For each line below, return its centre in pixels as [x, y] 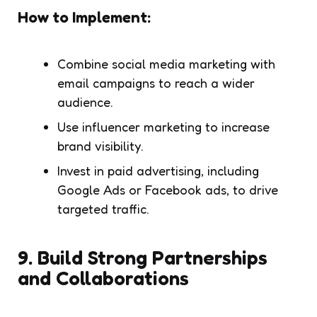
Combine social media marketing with [166, 63]
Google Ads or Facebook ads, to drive [168, 189]
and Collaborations [103, 278]
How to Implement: [84, 17]
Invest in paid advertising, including [158, 170]
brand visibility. [100, 145]
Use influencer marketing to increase [163, 126]
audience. [85, 102]
